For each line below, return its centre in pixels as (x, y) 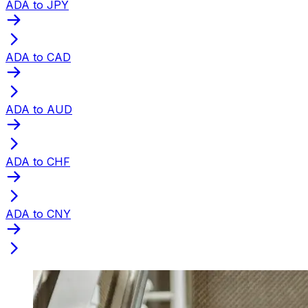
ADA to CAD (38, 57)
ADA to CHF (38, 161)
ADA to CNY (38, 213)
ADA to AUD (39, 109)
